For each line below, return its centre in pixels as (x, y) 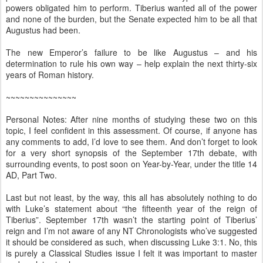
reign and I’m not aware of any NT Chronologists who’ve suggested (131, 231)
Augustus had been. (43, 30)
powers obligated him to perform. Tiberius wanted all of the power (131, 8)
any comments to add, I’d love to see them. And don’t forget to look (131, 141)
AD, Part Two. (31, 175)
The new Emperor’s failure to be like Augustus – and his (131, 52)
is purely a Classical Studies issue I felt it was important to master (131, 253)
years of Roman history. (50, 75)
